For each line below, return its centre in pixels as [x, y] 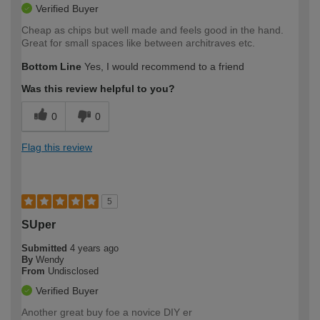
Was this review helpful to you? [98, 88]
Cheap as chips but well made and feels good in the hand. [152, 30]
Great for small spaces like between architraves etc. [138, 42]
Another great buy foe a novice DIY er [107, 312]
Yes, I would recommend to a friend [163, 66]
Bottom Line [51, 66]
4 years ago [94, 248]
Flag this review [57, 147]
